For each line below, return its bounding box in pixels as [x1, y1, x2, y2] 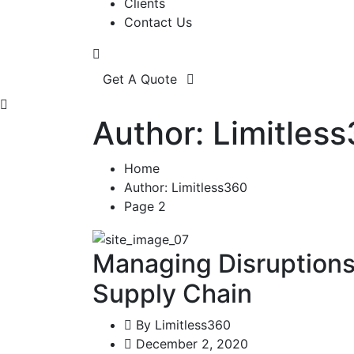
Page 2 [124, 198, 166, 215]
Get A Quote [103, 71, 181, 88]
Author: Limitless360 [124, 179, 247, 196]
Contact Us [124, 14, 192, 31]
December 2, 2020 [132, 335, 248, 352]
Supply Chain [92, 277, 252, 309]
